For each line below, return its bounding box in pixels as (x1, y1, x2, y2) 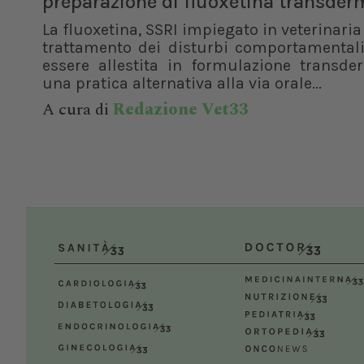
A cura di (42, 97, 113, 122)
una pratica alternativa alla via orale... (42, 74, 322, 93)
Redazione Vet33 (113, 97, 249, 122)
